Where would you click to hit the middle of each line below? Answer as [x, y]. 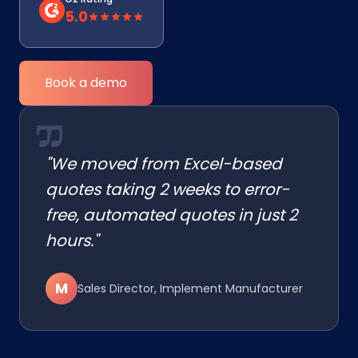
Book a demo [86, 83]
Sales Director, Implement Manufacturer [190, 288]
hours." [72, 241]
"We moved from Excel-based [164, 164]
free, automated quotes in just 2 [171, 215]
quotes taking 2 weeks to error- [167, 189]
